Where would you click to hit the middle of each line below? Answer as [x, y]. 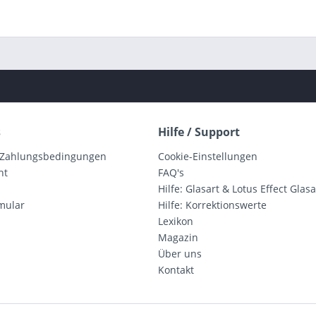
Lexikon [176, 221]
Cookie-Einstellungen [208, 156]
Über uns [180, 254]
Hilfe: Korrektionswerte [212, 205]
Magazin [178, 237]
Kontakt [176, 270]
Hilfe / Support [199, 132]
